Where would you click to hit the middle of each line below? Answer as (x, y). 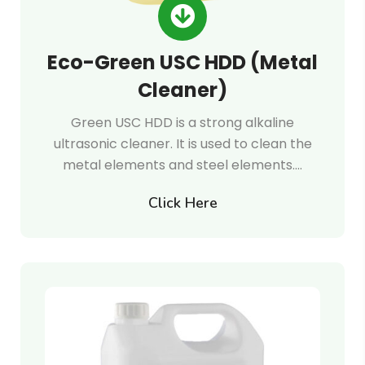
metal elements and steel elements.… (182, 165)
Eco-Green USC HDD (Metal (182, 62)
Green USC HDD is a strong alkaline (182, 123)
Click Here (182, 203)
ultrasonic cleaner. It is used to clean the (182, 144)
